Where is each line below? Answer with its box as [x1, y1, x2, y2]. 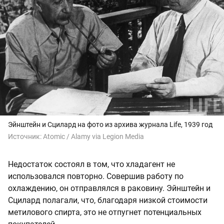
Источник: [8, 132, 43, 140]
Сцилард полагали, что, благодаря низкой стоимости [8, 195, 207, 205]
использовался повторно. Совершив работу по [8, 171, 183, 181]
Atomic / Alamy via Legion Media [43, 132, 144, 140]
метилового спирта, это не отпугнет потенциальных [8, 207, 201, 217]
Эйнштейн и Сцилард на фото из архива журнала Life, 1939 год [8, 120, 212, 128]
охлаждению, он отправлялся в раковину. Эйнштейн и [8, 183, 210, 193]
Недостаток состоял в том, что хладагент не [8, 159, 175, 169]
